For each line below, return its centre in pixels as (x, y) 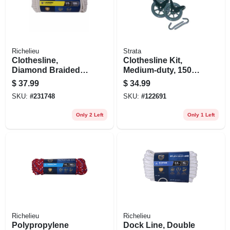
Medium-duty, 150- (158, 70)
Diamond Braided (46, 70)
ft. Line (136, 80)
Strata (132, 51)
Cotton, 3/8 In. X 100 (50, 80)
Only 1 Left (201, 114)
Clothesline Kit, (152, 60)
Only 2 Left (89, 114)
